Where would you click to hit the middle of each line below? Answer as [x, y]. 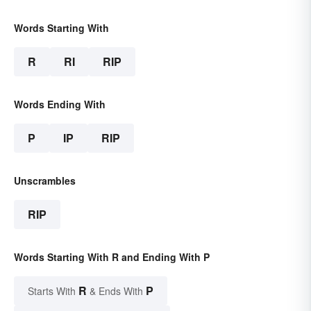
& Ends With [116, 291]
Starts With [53, 291]
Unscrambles [45, 180]
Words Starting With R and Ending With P [112, 257]
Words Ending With [60, 104]
